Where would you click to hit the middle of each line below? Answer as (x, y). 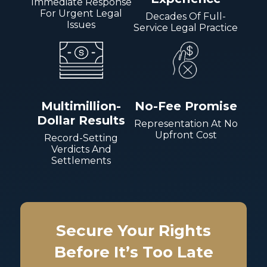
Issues (81, 25)
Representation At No (186, 124)
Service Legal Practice (186, 28)
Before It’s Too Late (133, 252)
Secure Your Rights (133, 231)
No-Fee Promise (186, 106)
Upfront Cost (186, 135)
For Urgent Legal (81, 13)
